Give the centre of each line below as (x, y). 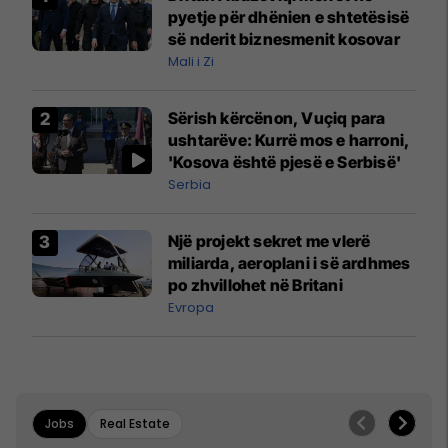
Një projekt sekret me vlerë (269, 240)
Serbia (189, 184)
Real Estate (135, 423)
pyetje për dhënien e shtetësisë (289, 16)
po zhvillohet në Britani (255, 284)
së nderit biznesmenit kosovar (284, 38)
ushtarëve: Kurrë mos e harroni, (289, 139)
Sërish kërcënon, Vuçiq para (277, 117)
